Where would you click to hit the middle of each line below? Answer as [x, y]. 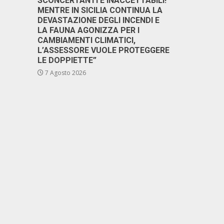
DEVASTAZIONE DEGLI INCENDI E [98, 20]
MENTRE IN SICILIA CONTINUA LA [100, 10]
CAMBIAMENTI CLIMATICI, [86, 40]
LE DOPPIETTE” [67, 60]
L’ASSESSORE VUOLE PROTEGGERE [103, 50]
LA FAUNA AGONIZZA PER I [88, 30]
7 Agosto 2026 [65, 73]
